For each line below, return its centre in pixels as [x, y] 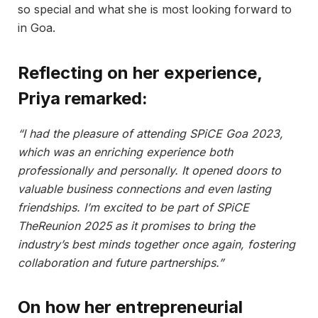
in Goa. [37, 28]
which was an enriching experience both [125, 152]
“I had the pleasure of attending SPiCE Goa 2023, [150, 133]
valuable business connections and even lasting [144, 188]
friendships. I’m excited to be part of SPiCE [133, 207]
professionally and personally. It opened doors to [149, 170]
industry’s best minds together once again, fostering [157, 244]
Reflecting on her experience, [140, 72]
